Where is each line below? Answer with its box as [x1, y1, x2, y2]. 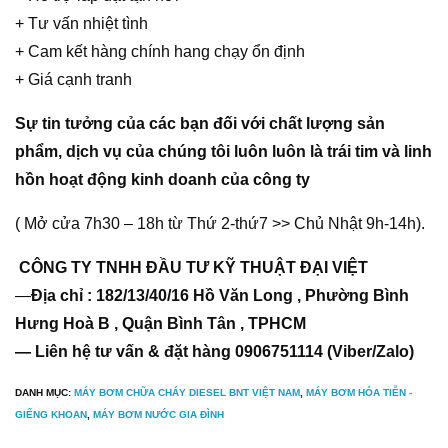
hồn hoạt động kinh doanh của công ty [15, 171, 310, 189]
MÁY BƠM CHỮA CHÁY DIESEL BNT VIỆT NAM [74, 387, 300, 399]
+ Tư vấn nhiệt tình [15, 15, 148, 33]
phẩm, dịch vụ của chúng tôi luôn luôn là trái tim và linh [15, 143, 432, 161]
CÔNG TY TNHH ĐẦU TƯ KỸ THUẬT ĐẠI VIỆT [15, 259, 368, 277]
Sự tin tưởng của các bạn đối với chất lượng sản [15, 115, 385, 133]
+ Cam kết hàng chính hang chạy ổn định [15, 43, 305, 61]
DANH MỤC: [15, 387, 74, 399]
